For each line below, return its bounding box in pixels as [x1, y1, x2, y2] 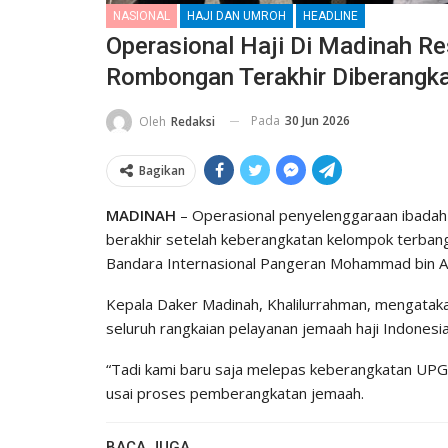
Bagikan [139, 161, 185, 179]
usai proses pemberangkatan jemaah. [106, 382, 364, 403]
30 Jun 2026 [285, 111, 350, 129]
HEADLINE [303, 8, 358, 23]
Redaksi [171, 112, 215, 130]
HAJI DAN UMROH [187, 8, 286, 23]
